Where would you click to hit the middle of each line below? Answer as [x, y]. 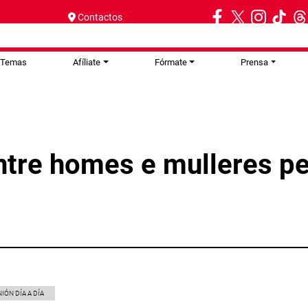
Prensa [255, 62]
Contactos [100, 17]
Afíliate [87, 62]
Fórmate [170, 62]
